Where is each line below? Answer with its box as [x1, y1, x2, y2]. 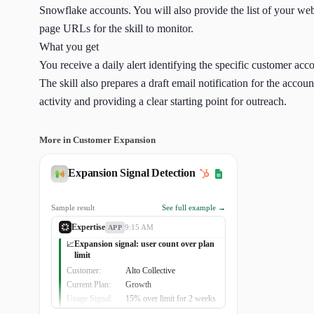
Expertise [71, 222, 105, 232]
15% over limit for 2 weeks [125, 294, 216, 303]
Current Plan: [67, 280, 111, 289]
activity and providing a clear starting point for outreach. [39, 95, 287, 107]
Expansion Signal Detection [68, 167, 196, 179]
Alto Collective [125, 266, 175, 275]
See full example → [161, 203, 226, 212]
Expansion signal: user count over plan [74, 239, 214, 249]
